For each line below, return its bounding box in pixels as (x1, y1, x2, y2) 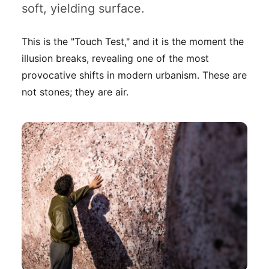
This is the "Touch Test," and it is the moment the (22, 35, 244, 47)
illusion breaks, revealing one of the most (22, 52, 209, 64)
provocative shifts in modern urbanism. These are (22, 68, 247, 81)
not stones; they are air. (22, 85, 128, 98)
